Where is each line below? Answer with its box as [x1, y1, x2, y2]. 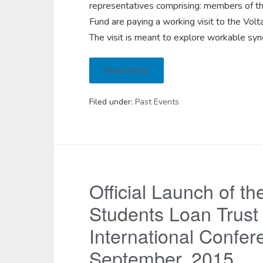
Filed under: [89, 96, 133, 107]
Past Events [135, 96, 179, 107]
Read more [104, 64, 149, 77]
